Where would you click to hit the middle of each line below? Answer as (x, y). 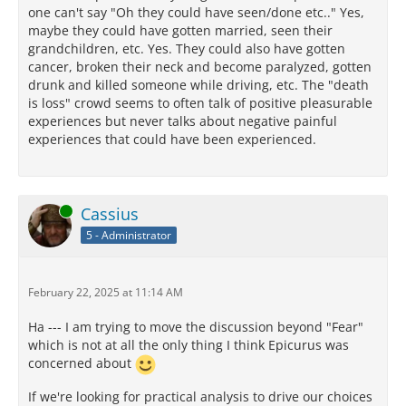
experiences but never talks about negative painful (183, 121)
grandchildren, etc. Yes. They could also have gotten (187, 49)
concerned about (82, 363)
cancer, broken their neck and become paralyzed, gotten (200, 67)
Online (44, 211)
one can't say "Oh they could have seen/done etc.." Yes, (196, 13)
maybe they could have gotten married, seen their (180, 31)
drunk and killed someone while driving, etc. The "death (198, 85)
